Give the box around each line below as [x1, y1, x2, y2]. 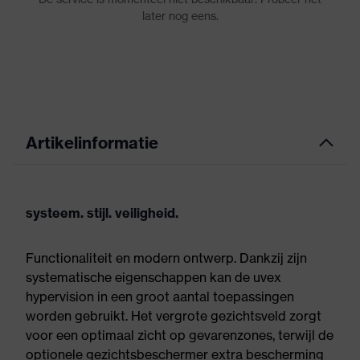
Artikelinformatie [26, 133, 158, 153]
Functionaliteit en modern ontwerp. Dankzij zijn [26, 250, 307, 266]
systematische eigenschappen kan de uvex [26, 269, 281, 285]
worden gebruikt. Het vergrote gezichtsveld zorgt [26, 308, 321, 324]
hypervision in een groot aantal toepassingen [26, 288, 294, 305]
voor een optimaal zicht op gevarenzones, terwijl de [26, 327, 333, 343]
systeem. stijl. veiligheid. [26, 205, 178, 221]
